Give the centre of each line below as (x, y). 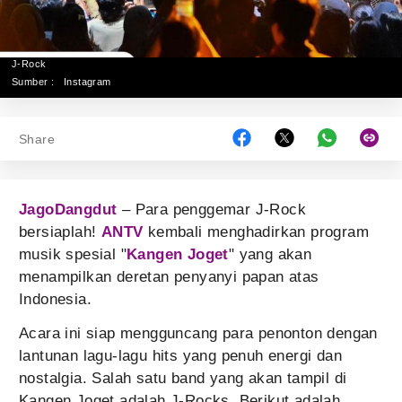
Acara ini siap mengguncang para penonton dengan (198, 333)
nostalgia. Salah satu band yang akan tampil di (183, 378)
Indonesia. (58, 299)
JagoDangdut (68, 210)
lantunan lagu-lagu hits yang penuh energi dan (180, 356)
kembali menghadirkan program (256, 232)
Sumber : (33, 82)
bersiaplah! (60, 232)
